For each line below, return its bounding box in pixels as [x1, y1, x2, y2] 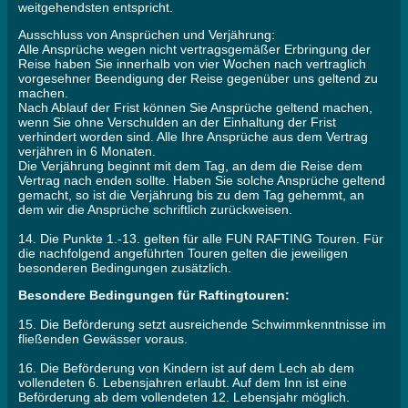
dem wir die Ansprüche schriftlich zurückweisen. [18, 202, 292, 218]
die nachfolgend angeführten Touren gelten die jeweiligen [18, 246, 348, 261]
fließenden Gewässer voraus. [18, 331, 188, 347]
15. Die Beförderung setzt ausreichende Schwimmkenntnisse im [18, 317, 386, 332]
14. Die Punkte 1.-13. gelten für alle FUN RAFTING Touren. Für [18, 231, 383, 247]
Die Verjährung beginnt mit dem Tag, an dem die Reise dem [18, 158, 362, 174]
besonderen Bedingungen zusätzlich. [18, 260, 231, 276]
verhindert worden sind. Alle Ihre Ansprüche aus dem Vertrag [18, 129, 368, 145]
